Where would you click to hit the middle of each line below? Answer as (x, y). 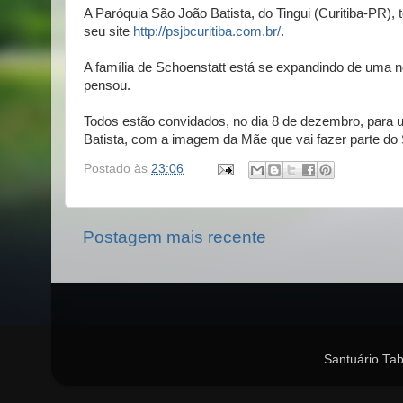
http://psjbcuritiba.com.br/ (207, 31)
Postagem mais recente (175, 237)
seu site (108, 31)
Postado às (117, 168)
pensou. (107, 85)
